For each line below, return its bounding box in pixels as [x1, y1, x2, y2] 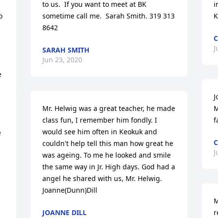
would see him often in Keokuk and [42, 127, 158, 137]
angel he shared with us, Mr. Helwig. [42, 174, 163, 183]
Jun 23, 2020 [42, 55, 83, 65]
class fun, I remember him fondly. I [42, 115, 158, 125]
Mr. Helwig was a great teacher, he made [42, 104, 176, 113]
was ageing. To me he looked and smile [42, 150, 171, 160]
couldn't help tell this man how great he [42, 139, 174, 148]
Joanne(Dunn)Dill [42, 185, 98, 195]
